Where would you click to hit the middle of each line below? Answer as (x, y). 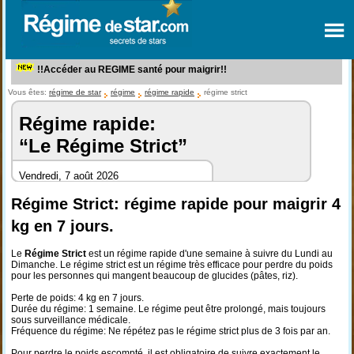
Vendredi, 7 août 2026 (68, 176)
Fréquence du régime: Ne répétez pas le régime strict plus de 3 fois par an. (170, 331)
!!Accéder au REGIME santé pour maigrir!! (131, 70)
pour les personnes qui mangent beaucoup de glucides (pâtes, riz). (154, 276)
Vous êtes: (28, 92)
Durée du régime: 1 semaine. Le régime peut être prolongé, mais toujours (168, 309)
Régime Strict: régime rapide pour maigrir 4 (175, 204)
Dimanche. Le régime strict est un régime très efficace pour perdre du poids (171, 265)
